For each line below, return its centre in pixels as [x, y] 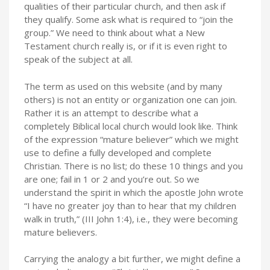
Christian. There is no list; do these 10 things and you [133, 165]
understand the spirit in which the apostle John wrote [134, 192]
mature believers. [61, 232]
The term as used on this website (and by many [123, 86]
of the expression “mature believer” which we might [131, 139]
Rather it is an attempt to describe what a [111, 112]
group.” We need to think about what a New [115, 33]
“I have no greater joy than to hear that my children [130, 205]
